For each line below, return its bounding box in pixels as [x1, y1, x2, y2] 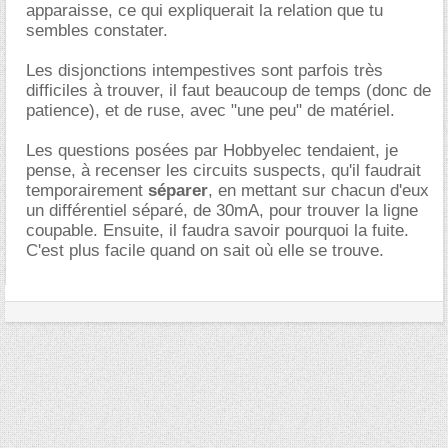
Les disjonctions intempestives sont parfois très [26, 60, 383, 80]
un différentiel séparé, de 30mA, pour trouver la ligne [26, 200, 418, 220]
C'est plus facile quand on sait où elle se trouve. [26, 240, 384, 260]
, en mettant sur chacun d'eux [208, 180, 429, 200]
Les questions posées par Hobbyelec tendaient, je [26, 140, 398, 160]
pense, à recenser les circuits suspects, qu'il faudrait [26, 160, 421, 180]
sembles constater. [26, 20, 168, 40]
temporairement [26, 180, 148, 200]
